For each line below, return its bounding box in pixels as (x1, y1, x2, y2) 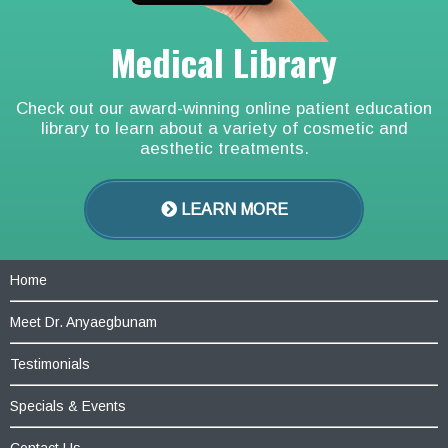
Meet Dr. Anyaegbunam (10, 313, 157, 330)
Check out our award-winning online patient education (16, 98, 432, 118)
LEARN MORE (176, 200, 288, 218)
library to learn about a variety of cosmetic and (40, 118, 408, 138)
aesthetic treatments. (139, 138, 309, 158)
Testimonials (10, 355, 90, 372)
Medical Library (111, 34, 337, 88)
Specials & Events (10, 397, 126, 414)
